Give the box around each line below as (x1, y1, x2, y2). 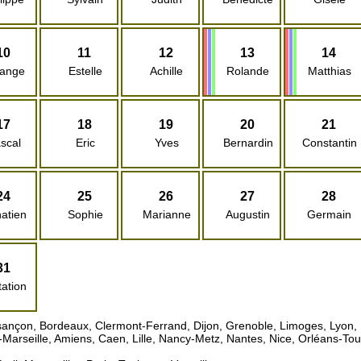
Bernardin (222, 136, 273, 150)
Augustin (226, 208, 270, 222)
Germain (307, 208, 351, 222)
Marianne (142, 208, 191, 222)
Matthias (307, 64, 351, 78)
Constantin (301, 136, 357, 150)
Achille (150, 64, 183, 78)
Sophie (67, 208, 103, 222)
